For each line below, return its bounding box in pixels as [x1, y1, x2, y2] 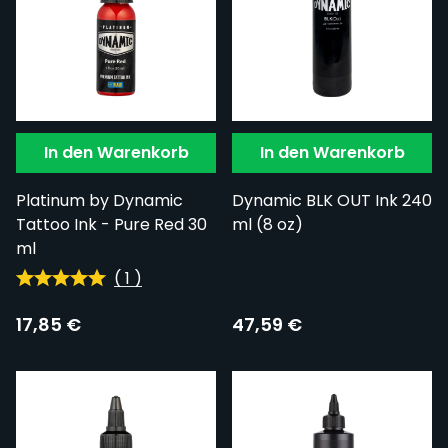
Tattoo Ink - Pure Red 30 [16, 213, 207, 237]
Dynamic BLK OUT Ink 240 [232, 189, 432, 213]
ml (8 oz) [232, 213, 303, 237]
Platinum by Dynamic [16, 189, 183, 213]
